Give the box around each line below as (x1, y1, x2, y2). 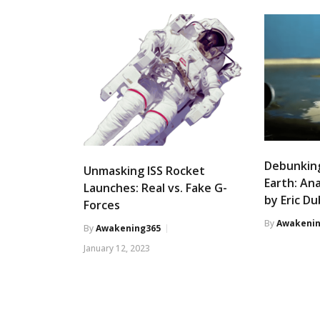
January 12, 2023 (84, 241, 150, 254)
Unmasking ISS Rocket (84, 162, 205, 179)
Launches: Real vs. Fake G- (84, 179, 227, 196)
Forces (84, 196, 120, 213)
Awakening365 (96, 221, 161, 234)
